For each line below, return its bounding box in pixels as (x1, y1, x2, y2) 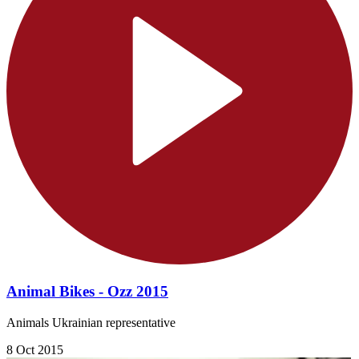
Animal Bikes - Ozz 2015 (6, 283, 168, 300)
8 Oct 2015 (6, 342, 63, 357)
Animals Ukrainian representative (6, 315, 175, 329)
